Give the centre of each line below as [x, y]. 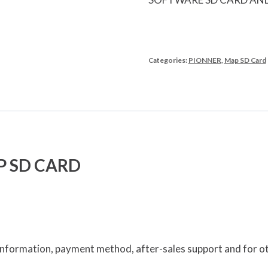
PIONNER [205, 60]
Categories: [168, 60]
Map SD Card [245, 60]
